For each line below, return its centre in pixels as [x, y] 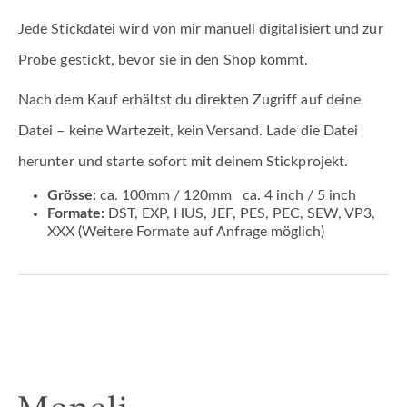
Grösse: [72, 196]
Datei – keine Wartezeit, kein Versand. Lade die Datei [189, 131]
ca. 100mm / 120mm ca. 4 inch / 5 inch [226, 196]
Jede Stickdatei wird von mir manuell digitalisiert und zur [201, 30]
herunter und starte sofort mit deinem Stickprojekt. [184, 162]
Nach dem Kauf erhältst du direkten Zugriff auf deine [190, 100]
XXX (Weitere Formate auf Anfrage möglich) [186, 232]
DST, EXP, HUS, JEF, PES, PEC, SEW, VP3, [240, 214]
